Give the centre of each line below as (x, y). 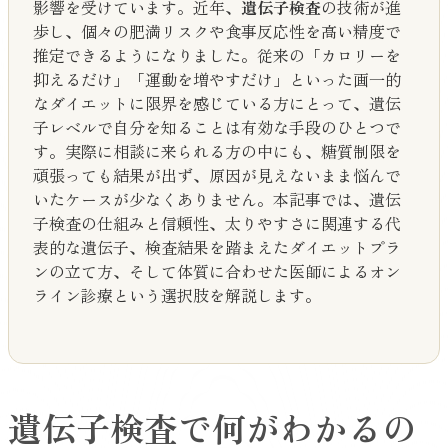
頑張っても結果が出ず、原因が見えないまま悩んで (217, 175)
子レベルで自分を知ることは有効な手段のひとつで (217, 127)
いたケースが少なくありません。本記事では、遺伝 (217, 199)
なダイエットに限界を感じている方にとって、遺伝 (217, 103)
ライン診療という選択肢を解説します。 (177, 295)
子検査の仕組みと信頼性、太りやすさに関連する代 (217, 223)
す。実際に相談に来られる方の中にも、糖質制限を (217, 151)
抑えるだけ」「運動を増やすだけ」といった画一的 (217, 79)
